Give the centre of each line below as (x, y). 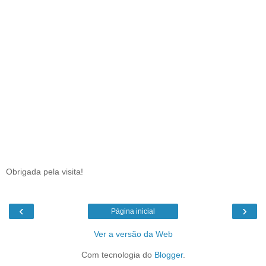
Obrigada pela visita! (45, 172)
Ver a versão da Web (133, 234)
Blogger (168, 255)
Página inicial (133, 212)
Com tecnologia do (118, 255)
